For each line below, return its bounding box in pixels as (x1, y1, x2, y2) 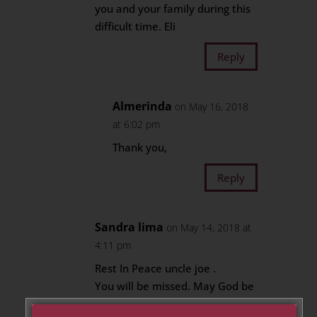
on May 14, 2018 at (166, 221, 252, 234)
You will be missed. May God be (95, 279, 255, 293)
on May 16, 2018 (175, 100, 249, 113)
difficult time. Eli (95, 19, 176, 33)
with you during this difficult (95, 296, 235, 311)
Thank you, (113, 140, 168, 154)
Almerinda (113, 98, 173, 114)
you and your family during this (95, 1, 251, 16)
